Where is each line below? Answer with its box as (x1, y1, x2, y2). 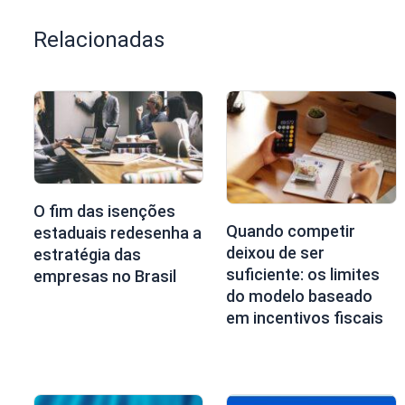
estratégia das (33, 245, 141, 265)
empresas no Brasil (33, 267, 176, 287)
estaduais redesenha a (33, 223, 202, 243)
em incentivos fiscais (226, 307, 384, 327)
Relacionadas (33, 26, 165, 52)
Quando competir (226, 221, 356, 240)
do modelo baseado (226, 286, 373, 306)
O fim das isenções (33, 202, 175, 221)
